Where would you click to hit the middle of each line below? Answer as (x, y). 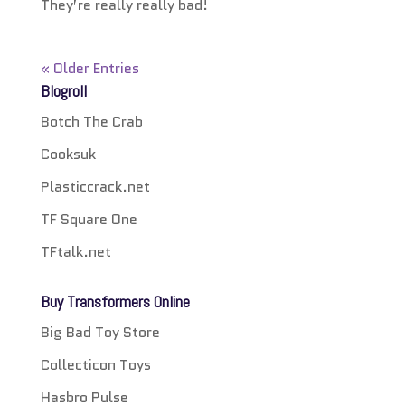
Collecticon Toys (95, 364)
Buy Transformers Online (115, 301)
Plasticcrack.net (95, 186)
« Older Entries (89, 68)
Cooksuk (68, 154)
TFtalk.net (75, 251)
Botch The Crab (91, 121)
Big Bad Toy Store (100, 332)
